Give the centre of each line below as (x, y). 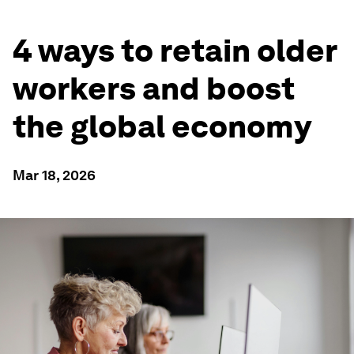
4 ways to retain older (175, 51)
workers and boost (154, 88)
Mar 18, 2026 (54, 175)
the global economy (162, 126)
